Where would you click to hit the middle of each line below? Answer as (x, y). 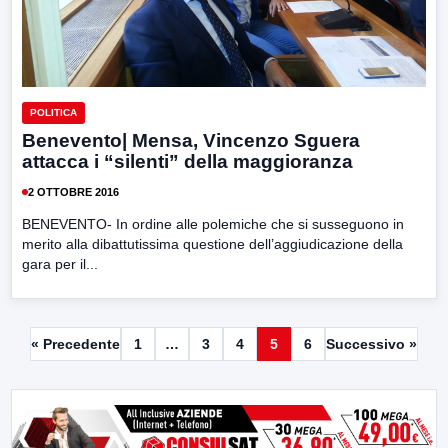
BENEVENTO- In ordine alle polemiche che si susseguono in (213, 224)
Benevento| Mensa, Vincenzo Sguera (191, 141)
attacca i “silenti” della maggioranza (187, 162)
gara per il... (60, 264)
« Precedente (75, 344)
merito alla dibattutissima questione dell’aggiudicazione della (212, 244)
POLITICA (53, 113)
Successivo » (371, 344)
